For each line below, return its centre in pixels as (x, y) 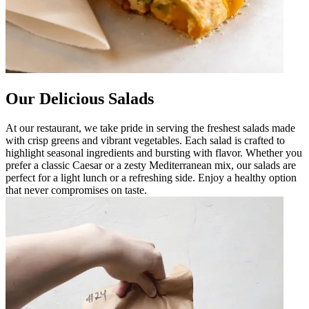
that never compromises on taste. (76, 190)
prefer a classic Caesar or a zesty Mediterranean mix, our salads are (151, 165)
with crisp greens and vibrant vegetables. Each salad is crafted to (145, 140)
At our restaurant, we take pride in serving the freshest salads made (150, 128)
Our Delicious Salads (80, 98)
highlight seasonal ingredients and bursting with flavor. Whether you (154, 152)
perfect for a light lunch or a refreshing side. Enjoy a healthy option (151, 177)
